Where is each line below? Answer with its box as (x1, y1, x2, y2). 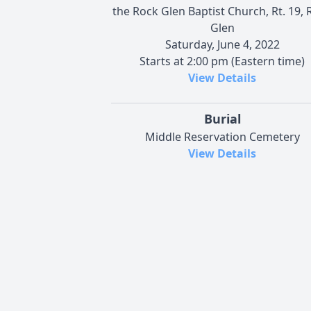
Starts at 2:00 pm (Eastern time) (140, 53, 305, 69)
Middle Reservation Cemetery (144, 128, 300, 144)
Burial (203, 110, 241, 127)
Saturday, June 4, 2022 (165, 36, 280, 52)
